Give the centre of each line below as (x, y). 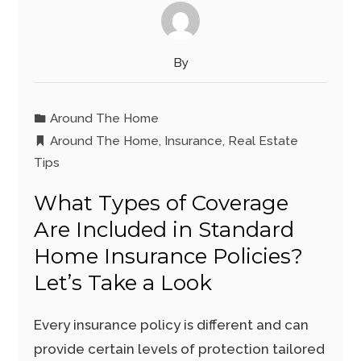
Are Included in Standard (164, 230)
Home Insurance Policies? (169, 256)
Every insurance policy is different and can (172, 325)
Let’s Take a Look (123, 283)
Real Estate (263, 141)
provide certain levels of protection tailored (180, 349)
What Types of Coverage (162, 203)
